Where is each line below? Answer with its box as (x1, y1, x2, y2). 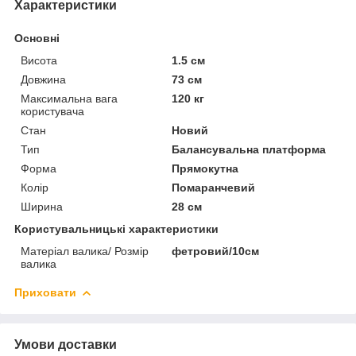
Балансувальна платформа (172, 143, 327, 157)
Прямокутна (172, 162, 239, 176)
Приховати (14, 286, 76, 300)
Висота (21, 54, 57, 68)
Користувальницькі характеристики (14, 222, 219, 236)
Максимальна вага (21, 92, 118, 106)
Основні (14, 32, 60, 45)
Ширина (21, 200, 63, 214)
